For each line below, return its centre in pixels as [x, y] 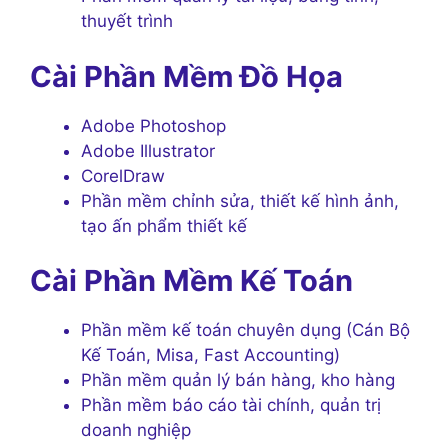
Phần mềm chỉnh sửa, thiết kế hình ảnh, [240, 200]
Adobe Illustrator [148, 150]
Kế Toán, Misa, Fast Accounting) [210, 355]
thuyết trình [127, 21]
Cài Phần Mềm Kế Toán [191, 281]
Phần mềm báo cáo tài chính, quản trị [231, 405]
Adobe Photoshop [153, 125]
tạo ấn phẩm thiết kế [164, 225]
